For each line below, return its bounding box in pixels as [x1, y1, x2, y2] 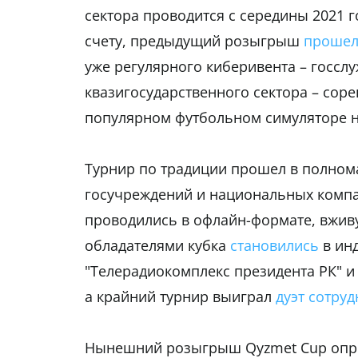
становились [230, 236, 319, 256]
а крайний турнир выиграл [85, 287, 276, 307]
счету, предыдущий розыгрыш [85, 31, 304, 51]
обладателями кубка [85, 236, 230, 256]
